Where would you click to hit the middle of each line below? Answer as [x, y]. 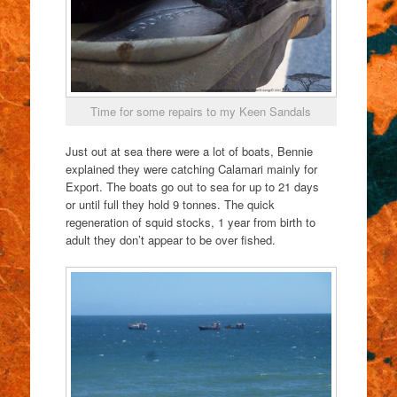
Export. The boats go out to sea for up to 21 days [192, 187]
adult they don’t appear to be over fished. [170, 240]
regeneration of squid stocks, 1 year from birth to [190, 222]
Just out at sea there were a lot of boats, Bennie [189, 152]
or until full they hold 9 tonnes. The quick [170, 205]
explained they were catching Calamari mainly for [191, 169]
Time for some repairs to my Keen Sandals [201, 111]
